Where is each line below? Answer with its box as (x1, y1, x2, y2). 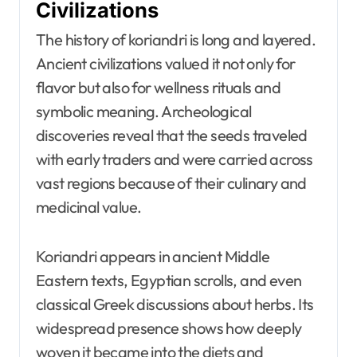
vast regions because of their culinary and (36, 173, 307, 194)
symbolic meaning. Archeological (36, 101, 252, 122)
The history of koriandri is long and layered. (36, 29, 316, 50)
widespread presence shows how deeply (36, 318, 302, 339)
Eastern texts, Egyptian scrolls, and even (36, 270, 302, 291)
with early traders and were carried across (36, 149, 313, 170)
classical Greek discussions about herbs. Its (36, 294, 314, 315)
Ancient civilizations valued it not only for (36, 53, 296, 74)
